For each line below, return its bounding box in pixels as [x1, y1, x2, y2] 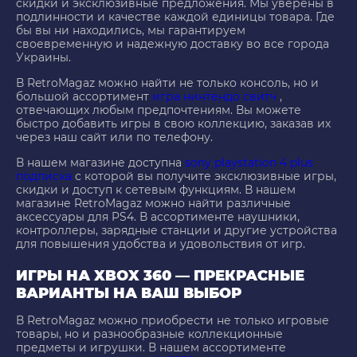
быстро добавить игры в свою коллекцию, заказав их [16, 116, 331, 131]
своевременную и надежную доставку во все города [16, 37, 329, 52]
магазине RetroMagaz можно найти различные [16, 196, 291, 211]
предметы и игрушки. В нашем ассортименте [16, 340, 286, 355]
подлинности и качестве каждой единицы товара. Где [16, 10, 335, 25]
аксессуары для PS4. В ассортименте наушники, [16, 210, 300, 225]
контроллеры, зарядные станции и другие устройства [16, 223, 337, 238]
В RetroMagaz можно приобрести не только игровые [16, 313, 329, 328]
